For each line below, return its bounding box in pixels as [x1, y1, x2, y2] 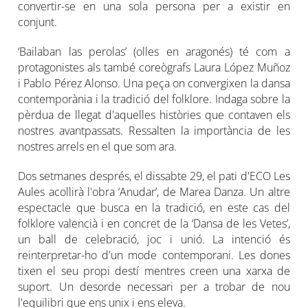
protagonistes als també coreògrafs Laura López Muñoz [18, 59, 290, 75]
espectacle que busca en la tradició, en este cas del [18, 199, 290, 215]
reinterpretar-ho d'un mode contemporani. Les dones [18, 247, 290, 263]
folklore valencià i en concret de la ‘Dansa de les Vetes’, [18, 215, 290, 231]
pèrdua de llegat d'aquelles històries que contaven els [18, 107, 290, 122]
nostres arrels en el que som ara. [18, 138, 177, 154]
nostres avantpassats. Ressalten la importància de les [18, 122, 290, 138]
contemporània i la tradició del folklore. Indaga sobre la [18, 91, 290, 107]
